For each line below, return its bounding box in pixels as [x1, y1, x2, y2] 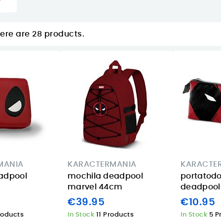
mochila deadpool [68, 172, 143, 180]
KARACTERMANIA [68, 160, 137, 168]
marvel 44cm [68, 183, 123, 191]
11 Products [96, 211, 134, 218]
